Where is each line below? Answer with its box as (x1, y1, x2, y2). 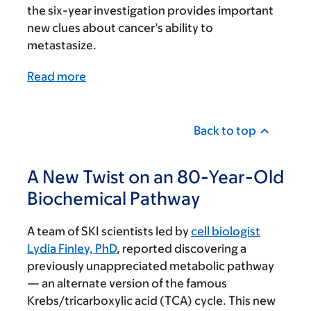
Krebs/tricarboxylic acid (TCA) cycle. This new (27, 294, 276, 308)
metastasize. (27, 38, 96, 53)
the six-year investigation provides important (27, 3, 274, 18)
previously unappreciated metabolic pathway (27, 259, 274, 274)
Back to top (194, 124, 256, 138)
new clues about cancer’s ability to (27, 21, 213, 35)
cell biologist (191, 224, 260, 239)
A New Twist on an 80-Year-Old (27, 166, 284, 187)
